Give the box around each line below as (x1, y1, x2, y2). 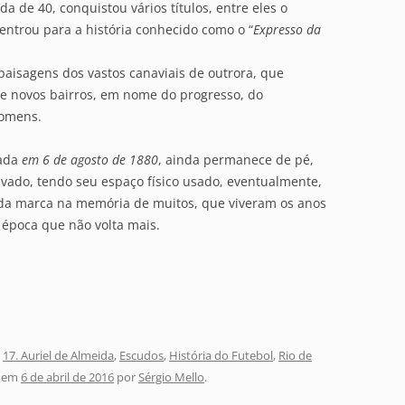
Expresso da (253, 21, 321, 38)
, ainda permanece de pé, (158, 151, 314, 168)
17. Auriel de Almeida (3, 347, 114, 363)
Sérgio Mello (138, 369, 204, 385)
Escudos (119, 347, 164, 363)
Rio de (278, 347, 312, 363)
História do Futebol (169, 347, 273, 363)
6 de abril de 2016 (21, 369, 114, 385)
